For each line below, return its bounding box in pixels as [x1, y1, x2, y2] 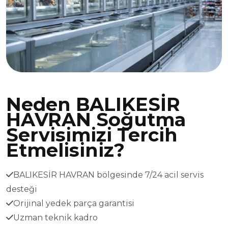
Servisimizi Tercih [6, 123, 178, 146]
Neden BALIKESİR [6, 93, 180, 116]
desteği [6, 184, 37, 194]
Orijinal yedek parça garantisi [13, 198, 134, 208]
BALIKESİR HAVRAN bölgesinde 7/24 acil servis [13, 169, 204, 180]
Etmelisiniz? [6, 138, 125, 161]
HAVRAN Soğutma [6, 108, 186, 131]
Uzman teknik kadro [13, 212, 98, 222]
